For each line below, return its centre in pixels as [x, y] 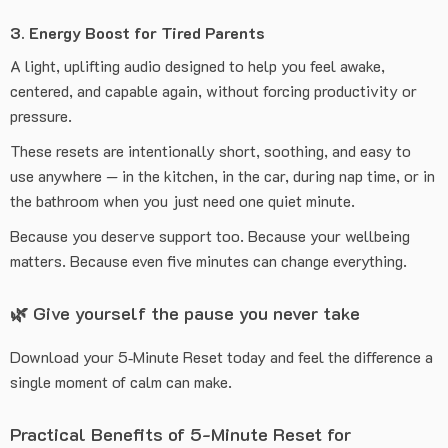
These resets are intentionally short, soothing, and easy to [210, 150]
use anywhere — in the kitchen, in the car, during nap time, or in [222, 175]
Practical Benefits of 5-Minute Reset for [180, 434]
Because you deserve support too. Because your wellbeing [210, 235]
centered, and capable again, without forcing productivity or [213, 90]
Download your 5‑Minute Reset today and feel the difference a [221, 356]
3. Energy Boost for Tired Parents [137, 32]
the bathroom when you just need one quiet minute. [182, 200]
